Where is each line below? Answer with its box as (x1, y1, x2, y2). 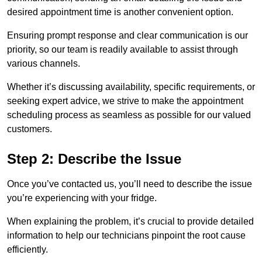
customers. (7, 124, 52, 135)
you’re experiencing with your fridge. (7, 193, 157, 204)
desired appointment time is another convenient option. (7, 7, 233, 18)
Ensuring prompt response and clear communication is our (7, 30, 248, 41)
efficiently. (7, 244, 48, 255)
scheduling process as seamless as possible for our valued (7, 110, 251, 120)
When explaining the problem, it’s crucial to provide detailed (7, 216, 254, 227)
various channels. (7, 58, 80, 69)
